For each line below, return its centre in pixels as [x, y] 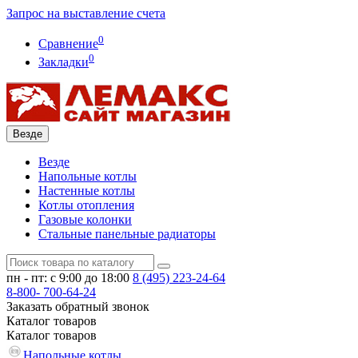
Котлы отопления [86, 205]
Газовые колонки [85, 219]
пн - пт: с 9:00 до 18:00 [68, 277]
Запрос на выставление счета [86, 13]
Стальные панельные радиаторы [127, 233]
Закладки [64, 62]
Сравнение [68, 44]
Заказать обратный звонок [78, 306]
